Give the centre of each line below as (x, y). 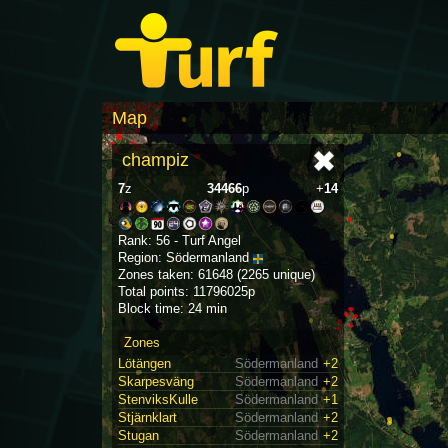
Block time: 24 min (172, 309)
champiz (155, 160)
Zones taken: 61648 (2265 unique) (216, 275)
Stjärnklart (147, 418)
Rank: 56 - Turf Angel (179, 241)
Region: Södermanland (185, 258)
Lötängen (144, 364)
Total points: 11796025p (186, 292)
